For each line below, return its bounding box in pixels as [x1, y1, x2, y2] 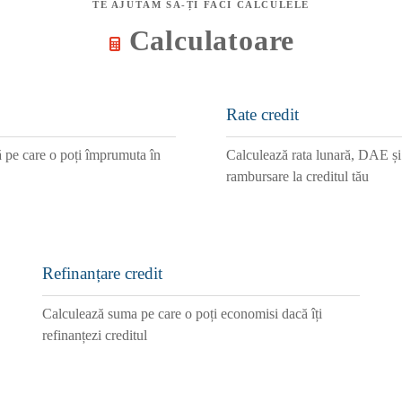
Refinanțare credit [41, 264, 162, 283]
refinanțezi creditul [41, 328, 147, 343]
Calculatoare [128, 24, 295, 57]
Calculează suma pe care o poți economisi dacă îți [41, 306, 322, 321]
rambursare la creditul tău [226, 169, 369, 184]
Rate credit [226, 105, 299, 124]
